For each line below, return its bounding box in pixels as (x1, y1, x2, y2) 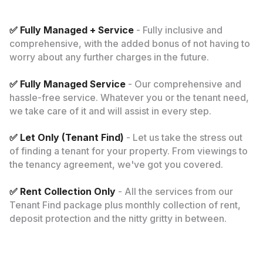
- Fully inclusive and (133, 24, 222, 36)
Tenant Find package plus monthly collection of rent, (9, 200, 241, 211)
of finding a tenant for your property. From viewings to (9, 146, 248, 157)
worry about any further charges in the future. (9, 51, 209, 63)
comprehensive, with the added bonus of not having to (9, 38, 250, 49)
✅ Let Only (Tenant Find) (9, 132, 124, 144)
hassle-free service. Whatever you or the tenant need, (9, 92, 249, 103)
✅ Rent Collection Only (9, 186, 116, 198)
